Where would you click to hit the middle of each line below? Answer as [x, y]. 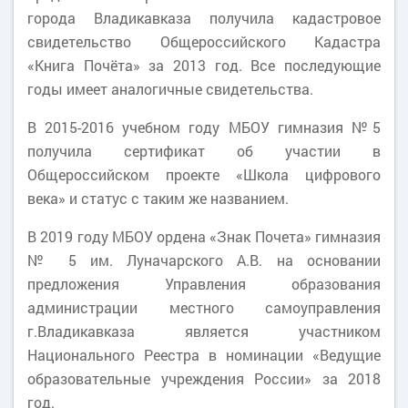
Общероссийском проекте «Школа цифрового [204, 174]
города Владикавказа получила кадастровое [204, 18]
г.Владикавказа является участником [204, 331]
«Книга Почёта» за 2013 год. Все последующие [204, 65]
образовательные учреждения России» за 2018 [204, 378]
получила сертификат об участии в [204, 151]
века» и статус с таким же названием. [158, 198]
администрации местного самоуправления [204, 307]
